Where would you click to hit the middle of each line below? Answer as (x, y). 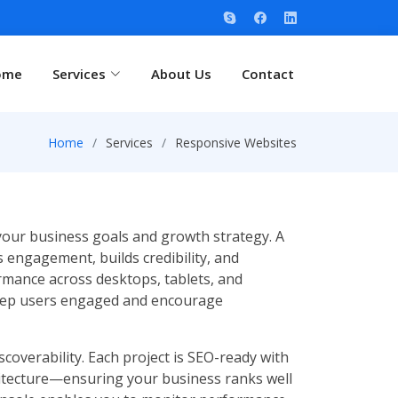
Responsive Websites (236, 142)
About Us (181, 74)
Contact (268, 74)
